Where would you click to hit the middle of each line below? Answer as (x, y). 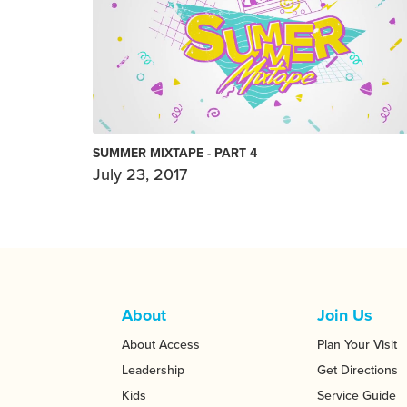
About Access (161, 344)
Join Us (345, 315)
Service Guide (357, 395)
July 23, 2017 (140, 175)
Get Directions (358, 370)
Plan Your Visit (357, 344)
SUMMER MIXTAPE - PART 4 (175, 154)
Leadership (154, 370)
